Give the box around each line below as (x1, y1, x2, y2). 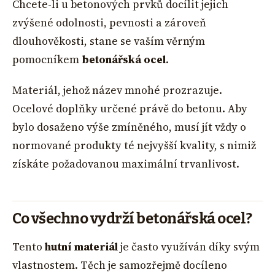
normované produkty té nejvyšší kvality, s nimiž (12, 137, 256, 153)
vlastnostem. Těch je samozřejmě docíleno (12, 257, 227, 273)
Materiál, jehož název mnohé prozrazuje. (12, 82, 222, 98)
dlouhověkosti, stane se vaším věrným (12, 33, 205, 48)
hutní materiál (45, 239, 118, 254)
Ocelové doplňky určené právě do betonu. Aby (12, 101, 247, 116)
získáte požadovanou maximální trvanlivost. (12, 156, 239, 171)
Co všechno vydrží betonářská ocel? (12, 210, 252, 228)
